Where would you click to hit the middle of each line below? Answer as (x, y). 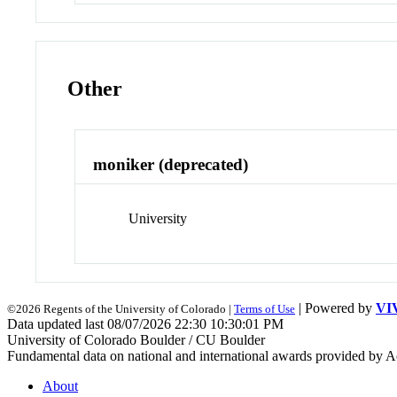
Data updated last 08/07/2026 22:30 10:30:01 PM (145, 324)
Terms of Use (265, 309)
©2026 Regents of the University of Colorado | (121, 309)
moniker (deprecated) (171, 165)
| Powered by (335, 308)
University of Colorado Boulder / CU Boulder (136, 340)
